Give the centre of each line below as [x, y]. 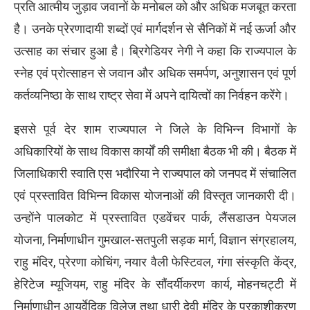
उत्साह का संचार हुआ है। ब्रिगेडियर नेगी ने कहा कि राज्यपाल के [155, 51]
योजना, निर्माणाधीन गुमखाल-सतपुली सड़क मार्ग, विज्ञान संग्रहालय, [155, 239]
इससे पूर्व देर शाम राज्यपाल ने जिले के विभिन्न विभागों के [155, 129]
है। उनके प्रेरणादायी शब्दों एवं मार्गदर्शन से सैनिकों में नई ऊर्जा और [155, 28]
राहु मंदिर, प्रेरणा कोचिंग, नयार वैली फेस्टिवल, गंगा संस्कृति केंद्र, [155, 262]
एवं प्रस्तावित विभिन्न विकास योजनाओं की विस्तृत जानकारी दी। [155, 195]
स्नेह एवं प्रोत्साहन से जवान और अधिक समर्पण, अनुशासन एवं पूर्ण [155, 73]
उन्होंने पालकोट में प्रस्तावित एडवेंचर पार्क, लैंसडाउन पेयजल [155, 217]
